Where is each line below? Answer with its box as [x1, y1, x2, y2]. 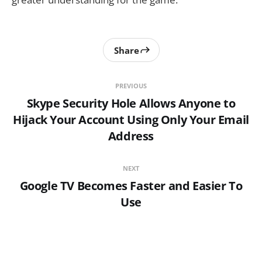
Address [108, 128, 154, 144]
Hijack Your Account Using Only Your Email [13, 112, 249, 128]
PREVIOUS [115, 81, 147, 91]
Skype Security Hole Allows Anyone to [26, 95, 236, 112]
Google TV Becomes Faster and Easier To [19, 178, 243, 194]
